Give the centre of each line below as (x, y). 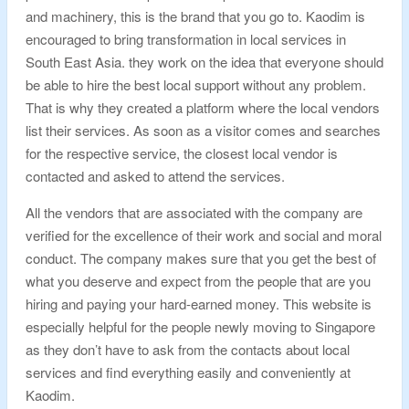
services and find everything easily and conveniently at (188, 372)
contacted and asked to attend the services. (157, 176)
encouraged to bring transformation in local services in (186, 39)
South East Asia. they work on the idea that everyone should (204, 62)
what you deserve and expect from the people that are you (198, 281)
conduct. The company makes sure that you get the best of (201, 258)
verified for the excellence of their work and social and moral (204, 235)
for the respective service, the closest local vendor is (182, 153)
